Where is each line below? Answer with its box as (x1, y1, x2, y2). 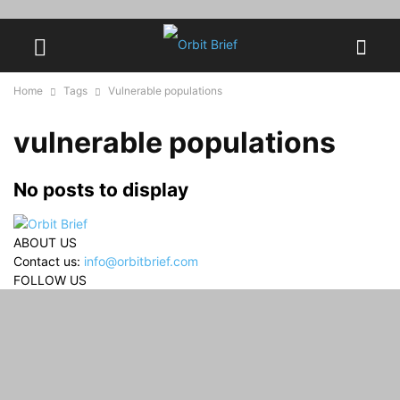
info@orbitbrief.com (84, 254, 198, 270)
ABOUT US (13, 235, 77, 251)
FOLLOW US (13, 272, 87, 288)
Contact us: (13, 254, 84, 270)
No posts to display (13, 179, 188, 201)
